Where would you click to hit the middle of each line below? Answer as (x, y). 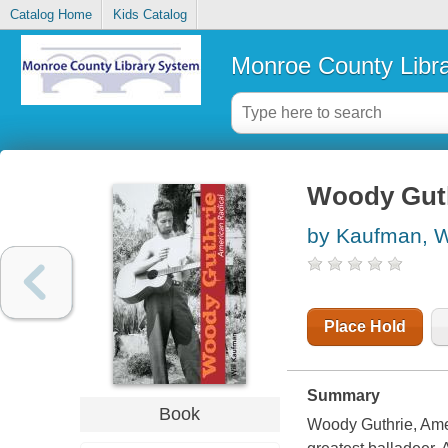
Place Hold (364, 327)
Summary (343, 396)
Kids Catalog (149, 15)
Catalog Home (50, 15)
